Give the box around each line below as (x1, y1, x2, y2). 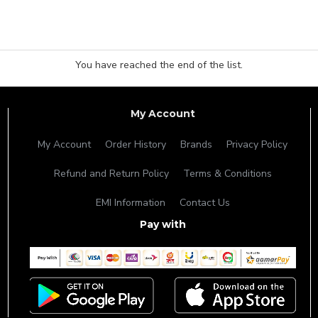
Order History (105, 138, 167, 152)
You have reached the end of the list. (75, 57, 243, 72)
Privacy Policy (226, 138, 288, 152)
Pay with (139, 218, 186, 231)
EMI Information (95, 196, 165, 210)
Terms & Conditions (182, 167, 272, 181)
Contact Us (179, 196, 230, 210)
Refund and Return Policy (53, 167, 169, 181)
